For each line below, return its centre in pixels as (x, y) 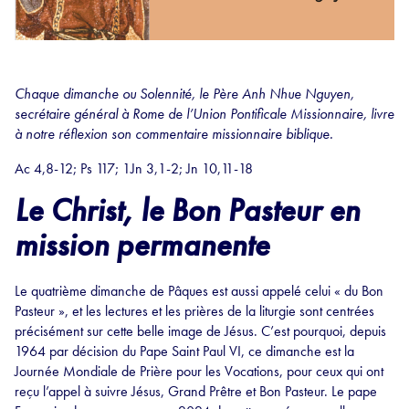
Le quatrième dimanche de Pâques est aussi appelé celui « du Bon (199, 291)
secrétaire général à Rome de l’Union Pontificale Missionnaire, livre (204, 114)
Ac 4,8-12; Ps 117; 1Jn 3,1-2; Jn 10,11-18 (134, 169)
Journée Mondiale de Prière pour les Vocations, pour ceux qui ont (199, 372)
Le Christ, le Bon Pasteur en (187, 211)
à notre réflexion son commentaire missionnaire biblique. (174, 134)
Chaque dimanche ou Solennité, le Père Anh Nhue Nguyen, (184, 94)
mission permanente (142, 246)
